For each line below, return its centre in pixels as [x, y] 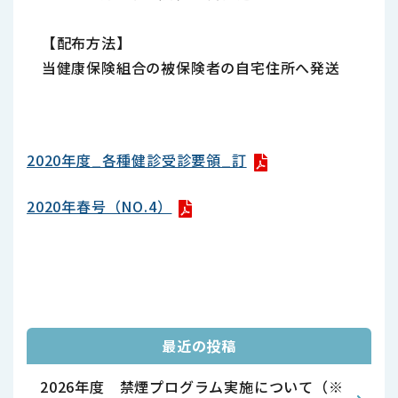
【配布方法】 [79, 43]
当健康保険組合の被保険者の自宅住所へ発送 [183, 68]
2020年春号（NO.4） [99, 206]
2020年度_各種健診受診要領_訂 [137, 160]
